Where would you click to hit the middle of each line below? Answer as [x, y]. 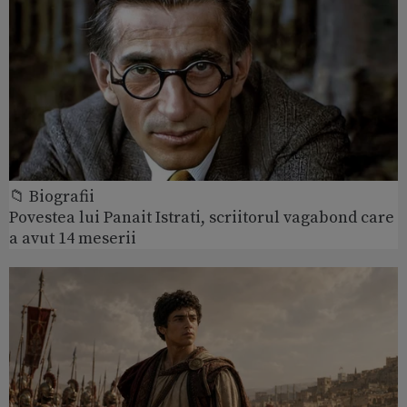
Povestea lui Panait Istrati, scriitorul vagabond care [202, 217]
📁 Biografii [52, 196]
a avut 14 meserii [73, 238]
